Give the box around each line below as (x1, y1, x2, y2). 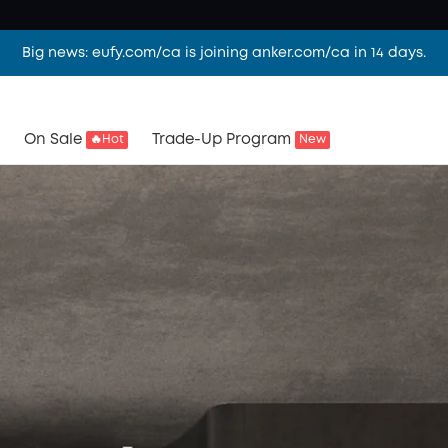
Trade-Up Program (152, 133, 291, 147)
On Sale (24, 133, 82, 147)
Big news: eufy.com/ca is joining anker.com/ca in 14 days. (22, 47, 426, 59)
